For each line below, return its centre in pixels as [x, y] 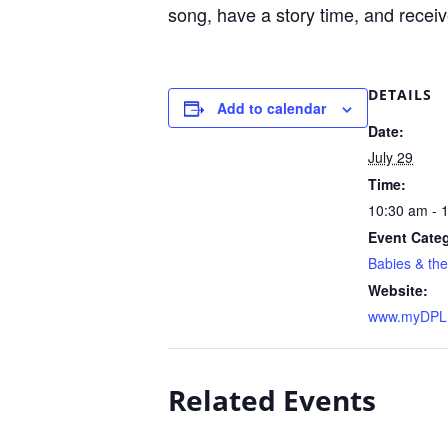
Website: [398, 290]
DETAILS [400, 94]
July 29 [390, 157]
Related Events [272, 400]
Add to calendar [271, 108]
